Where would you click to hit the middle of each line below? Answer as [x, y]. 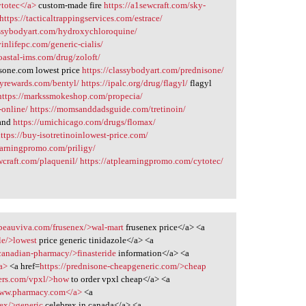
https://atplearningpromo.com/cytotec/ [152, 161]
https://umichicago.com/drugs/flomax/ [85, 122]
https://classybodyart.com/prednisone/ [153, 70]
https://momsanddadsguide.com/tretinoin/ [108, 109]
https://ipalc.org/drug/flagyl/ [135, 83]
